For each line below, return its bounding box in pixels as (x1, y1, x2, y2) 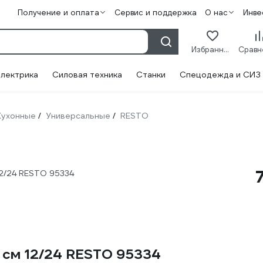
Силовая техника (52, 69, 122, 80)
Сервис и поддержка (114, 8, 197, 18)
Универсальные (46, 110, 110, 121)
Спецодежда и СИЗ (180, 69, 261, 80)
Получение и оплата (17, 8, 99, 18)
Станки (136, 69, 166, 80)
